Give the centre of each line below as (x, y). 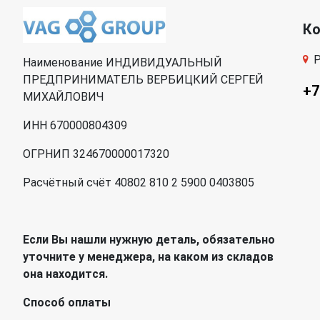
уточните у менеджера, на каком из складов (148, 257)
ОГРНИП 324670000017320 (96, 154)
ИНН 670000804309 (75, 126)
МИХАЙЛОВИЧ (64, 97)
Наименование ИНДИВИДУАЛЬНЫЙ (122, 63)
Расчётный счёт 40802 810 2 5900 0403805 (139, 183)
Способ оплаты (67, 303)
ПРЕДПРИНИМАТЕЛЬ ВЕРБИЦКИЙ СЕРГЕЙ (143, 80)
